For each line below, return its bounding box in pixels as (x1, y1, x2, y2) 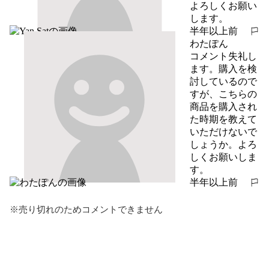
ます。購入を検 (190, 63, 257, 74)
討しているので (190, 76, 257, 86)
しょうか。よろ (190, 139, 257, 150)
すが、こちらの (190, 88, 257, 99)
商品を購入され (190, 101, 257, 112)
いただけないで (190, 126, 257, 137)
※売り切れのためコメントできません (10, 204, 163, 214)
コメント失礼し (190, 50, 257, 61)
